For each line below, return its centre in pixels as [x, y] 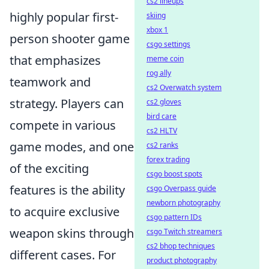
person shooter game [70, 38]
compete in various [63, 125]
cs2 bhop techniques [181, 246]
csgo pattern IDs [174, 217]
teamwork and [50, 82]
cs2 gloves [164, 102]
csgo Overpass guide [181, 188]
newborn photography [183, 203]
